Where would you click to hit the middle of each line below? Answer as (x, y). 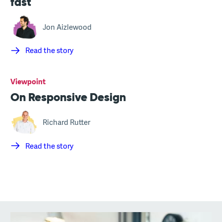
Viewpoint (28, 81)
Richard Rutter (67, 122)
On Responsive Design (68, 97)
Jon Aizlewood (67, 27)
